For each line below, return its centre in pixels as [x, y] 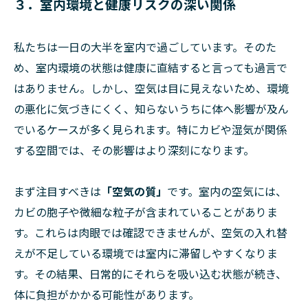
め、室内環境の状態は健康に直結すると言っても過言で [151, 68]
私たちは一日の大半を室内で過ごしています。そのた [145, 47]
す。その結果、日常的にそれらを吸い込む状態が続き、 [150, 274]
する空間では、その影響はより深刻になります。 [134, 150]
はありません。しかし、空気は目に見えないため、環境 [151, 88]
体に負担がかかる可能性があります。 [107, 295]
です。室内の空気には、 [227, 191]
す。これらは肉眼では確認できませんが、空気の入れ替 [151, 233]
